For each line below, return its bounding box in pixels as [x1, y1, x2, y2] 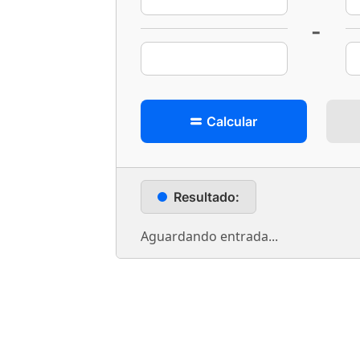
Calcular [203, 113, 257, 129]
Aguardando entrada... [141, 227, 278, 245]
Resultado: [174, 189, 239, 205]
